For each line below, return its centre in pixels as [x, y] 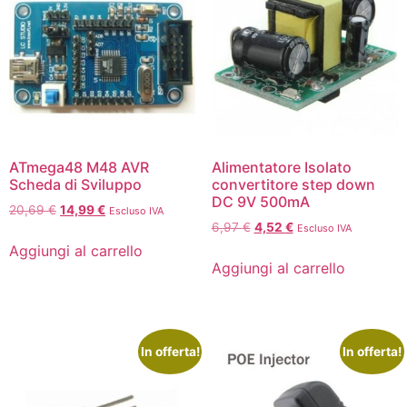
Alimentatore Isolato [281, 168]
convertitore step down [293, 185]
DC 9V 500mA [260, 202]
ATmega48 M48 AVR [79, 168]
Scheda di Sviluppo [75, 185]
